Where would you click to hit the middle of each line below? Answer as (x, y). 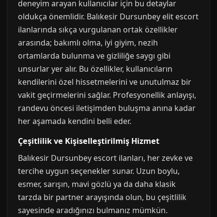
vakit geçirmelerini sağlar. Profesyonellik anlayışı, (107, 95)
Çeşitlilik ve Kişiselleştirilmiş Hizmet (89, 141)
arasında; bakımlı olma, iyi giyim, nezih (88, 43)
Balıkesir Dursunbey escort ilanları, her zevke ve (105, 158)
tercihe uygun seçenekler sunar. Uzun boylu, (99, 171)
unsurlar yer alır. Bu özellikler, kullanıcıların (95, 69)
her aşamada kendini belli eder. (75, 121)
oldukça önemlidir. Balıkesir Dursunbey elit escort (108, 16)
